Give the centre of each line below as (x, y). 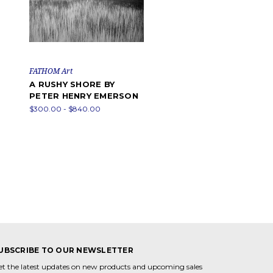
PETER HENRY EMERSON (84, 96)
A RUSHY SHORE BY (72, 84)
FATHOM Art (51, 71)
